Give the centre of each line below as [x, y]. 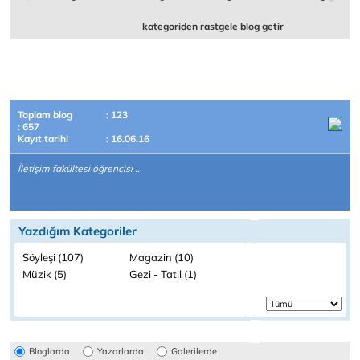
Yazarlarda [121, 352]
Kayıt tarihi [43, 139]
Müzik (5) [45, 274]
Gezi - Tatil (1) [163, 274]
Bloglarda [49, 352]
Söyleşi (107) [53, 258]
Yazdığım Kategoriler [78, 231]
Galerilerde [194, 352]
